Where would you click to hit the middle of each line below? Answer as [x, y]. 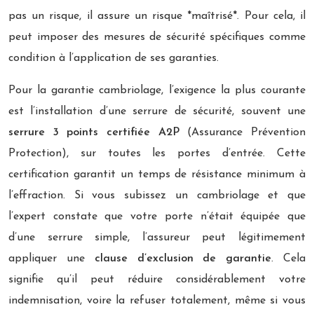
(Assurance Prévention [243, 132]
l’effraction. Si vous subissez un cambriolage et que [157, 195]
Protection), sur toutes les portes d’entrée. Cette [157, 153]
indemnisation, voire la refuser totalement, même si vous [157, 300]
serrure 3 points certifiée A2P [94, 132]
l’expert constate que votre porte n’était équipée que [157, 216]
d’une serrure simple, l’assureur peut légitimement [157, 237]
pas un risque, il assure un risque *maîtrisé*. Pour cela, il [157, 16]
